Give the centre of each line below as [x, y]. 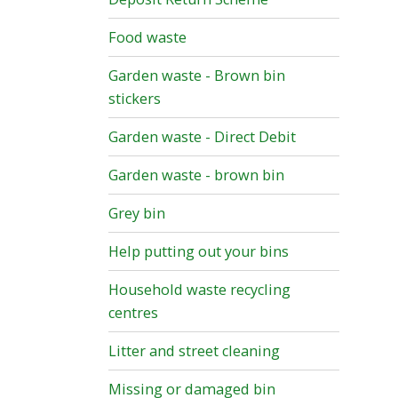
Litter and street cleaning [194, 351]
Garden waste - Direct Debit [202, 137]
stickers [135, 99]
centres [133, 313]
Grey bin [137, 214]
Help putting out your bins [199, 252]
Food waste [147, 38]
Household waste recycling [199, 290]
